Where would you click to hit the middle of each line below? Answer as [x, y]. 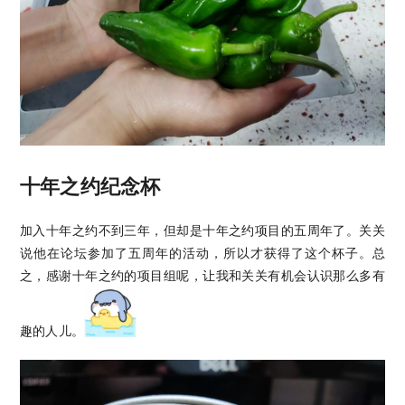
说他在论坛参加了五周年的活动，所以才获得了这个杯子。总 [202, 252]
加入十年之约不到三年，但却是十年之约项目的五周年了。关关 [202, 230]
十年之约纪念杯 [90, 186]
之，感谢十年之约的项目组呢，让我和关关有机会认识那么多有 [202, 275]
